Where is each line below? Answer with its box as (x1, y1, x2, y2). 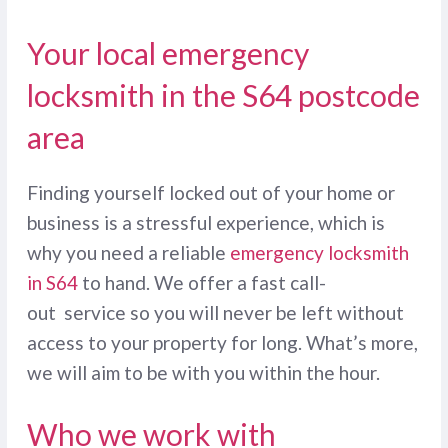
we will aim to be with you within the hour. (26, 361, 380, 385)
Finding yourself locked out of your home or (26, 181, 395, 205)
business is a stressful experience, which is (26, 211, 385, 235)
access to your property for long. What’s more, (26, 331, 418, 355)
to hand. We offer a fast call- (77, 271, 326, 295)
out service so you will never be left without (26, 301, 404, 325)
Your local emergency (26, 35, 309, 72)
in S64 (26, 271, 78, 295)
